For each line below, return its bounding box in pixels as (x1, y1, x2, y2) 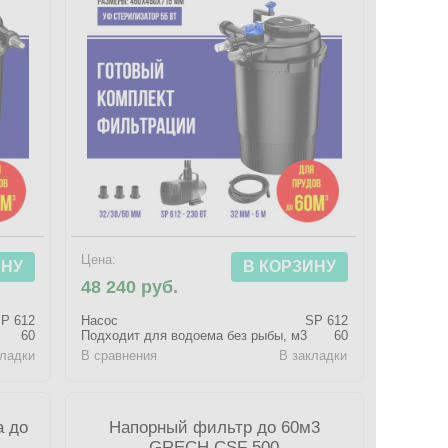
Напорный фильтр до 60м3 (108, 418, 320, 437)
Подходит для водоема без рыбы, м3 (81, 328, 308, 343)
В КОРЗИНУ (242, 258, 336, 275)
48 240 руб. (81, 277, 179, 297)
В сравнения (81, 348, 158, 363)
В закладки (279, 348, 348, 363)
